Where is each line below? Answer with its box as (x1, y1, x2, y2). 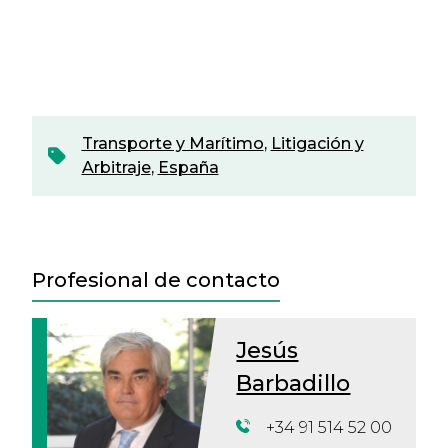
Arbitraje (81, 158, 151, 177)
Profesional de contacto (32, 268, 280, 292)
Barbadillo (236, 370, 351, 397)
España (157, 158, 219, 177)
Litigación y (270, 134, 364, 153)
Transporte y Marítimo (81, 134, 264, 153)
